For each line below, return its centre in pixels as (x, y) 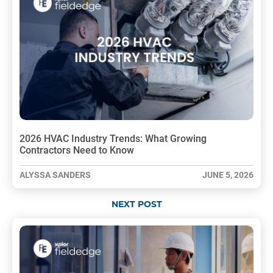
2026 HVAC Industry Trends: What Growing (113, 138)
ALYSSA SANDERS (55, 175)
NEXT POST (136, 204)
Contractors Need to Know (77, 150)
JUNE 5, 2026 (228, 175)
